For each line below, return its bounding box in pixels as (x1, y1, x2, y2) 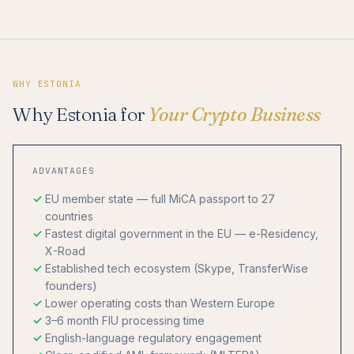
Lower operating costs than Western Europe (45, 296, 275, 311)
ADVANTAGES (32, 165, 95, 177)
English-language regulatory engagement (45, 331, 262, 345)
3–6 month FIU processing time (45, 314, 205, 328)
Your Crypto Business (149, 103, 321, 126)
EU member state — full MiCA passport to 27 (45, 192, 275, 206)
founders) (45, 279, 97, 293)
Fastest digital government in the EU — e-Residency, (45, 227, 318, 241)
